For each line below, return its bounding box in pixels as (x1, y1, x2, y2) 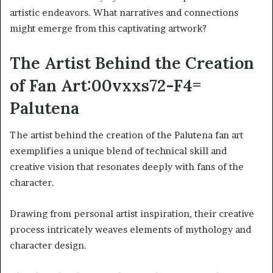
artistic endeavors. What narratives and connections (10, 6, 238, 18)
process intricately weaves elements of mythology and (10, 224, 251, 236)
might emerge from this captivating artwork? (10, 22, 207, 34)
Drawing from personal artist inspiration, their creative (10, 208, 254, 220)
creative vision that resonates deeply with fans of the (10, 161, 244, 173)
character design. (10, 239, 87, 252)
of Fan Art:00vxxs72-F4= (10, 74, 201, 96)
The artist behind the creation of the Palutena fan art (10, 129, 243, 141)
